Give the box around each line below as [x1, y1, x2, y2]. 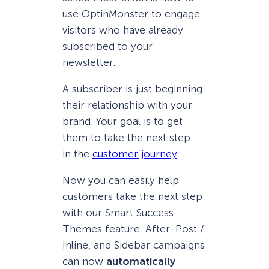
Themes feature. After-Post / [62, 223, 204, 235]
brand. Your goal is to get [62, 115, 183, 127]
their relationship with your [62, 98, 192, 111]
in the [62, 147, 92, 160]
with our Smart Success [62, 207, 174, 219]
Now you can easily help [62, 174, 179, 187]
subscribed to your [62, 40, 153, 52]
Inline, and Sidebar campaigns [62, 239, 205, 252]
